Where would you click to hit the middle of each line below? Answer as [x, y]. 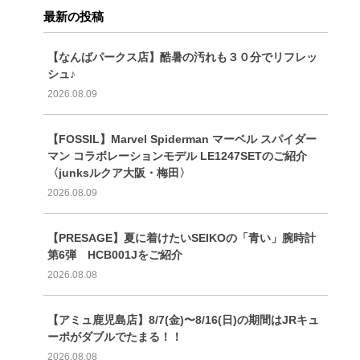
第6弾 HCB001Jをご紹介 [115, 254]
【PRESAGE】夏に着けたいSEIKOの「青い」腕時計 [181, 237]
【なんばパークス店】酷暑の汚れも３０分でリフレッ [182, 57]
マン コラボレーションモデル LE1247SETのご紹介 [177, 155]
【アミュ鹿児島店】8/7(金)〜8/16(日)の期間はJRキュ [183, 319]
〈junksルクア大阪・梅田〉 [119, 172]
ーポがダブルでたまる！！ [115, 336]
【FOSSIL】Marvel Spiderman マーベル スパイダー [182, 139]
